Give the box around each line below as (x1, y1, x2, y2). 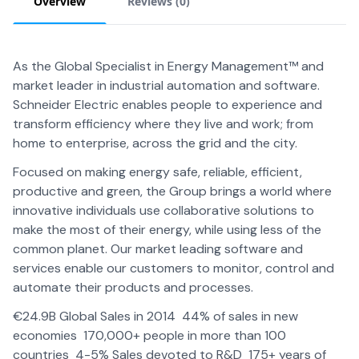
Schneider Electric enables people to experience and (13, 96, 322, 113)
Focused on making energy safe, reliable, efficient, (13, 163, 302, 180)
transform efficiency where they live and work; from (13, 115, 313, 132)
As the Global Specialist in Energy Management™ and (13, 58, 324, 75)
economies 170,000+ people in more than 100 (13, 327, 286, 344)
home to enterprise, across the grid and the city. (13, 135, 301, 151)
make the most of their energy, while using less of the (13, 221, 321, 238)
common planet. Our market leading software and (13, 240, 303, 257)
